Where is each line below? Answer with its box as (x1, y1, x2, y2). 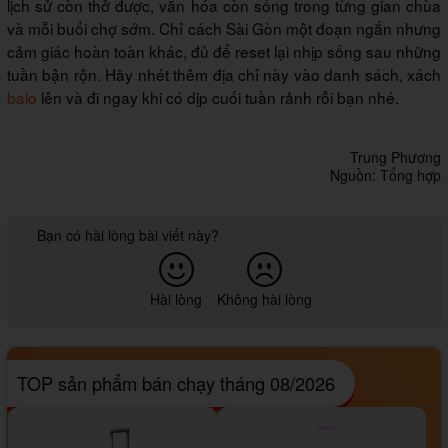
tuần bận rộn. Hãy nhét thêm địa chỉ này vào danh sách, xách (7, 62, 441, 85)
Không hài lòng (217, 288, 312, 309)
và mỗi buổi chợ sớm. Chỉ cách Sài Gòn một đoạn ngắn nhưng (7, 16, 441, 39)
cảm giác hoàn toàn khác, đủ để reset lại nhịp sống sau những (7, 39, 441, 62)
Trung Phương (350, 146, 441, 167)
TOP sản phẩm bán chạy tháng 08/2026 (17, 369, 335, 396)
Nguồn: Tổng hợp (330, 164, 441, 185)
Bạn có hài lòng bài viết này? (37, 224, 219, 245)
